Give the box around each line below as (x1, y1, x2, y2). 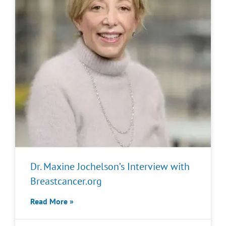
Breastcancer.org (30, 175, 102, 188)
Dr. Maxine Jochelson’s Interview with (30, 160, 190, 173)
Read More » (30, 196, 74, 206)
